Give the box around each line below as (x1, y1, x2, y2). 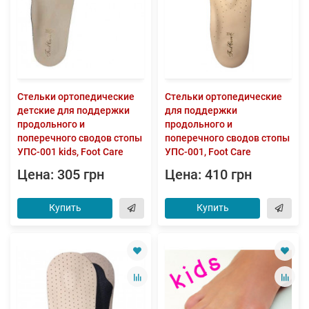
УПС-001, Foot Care (165, 146, 251, 158)
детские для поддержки (17, 105, 130, 117)
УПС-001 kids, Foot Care (17, 146, 123, 158)
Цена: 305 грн (17, 167, 104, 183)
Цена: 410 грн (165, 167, 252, 183)
